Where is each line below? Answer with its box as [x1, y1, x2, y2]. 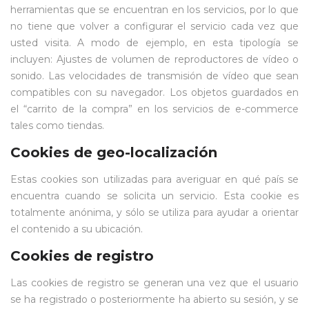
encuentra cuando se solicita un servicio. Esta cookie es [10, 190, 299, 202]
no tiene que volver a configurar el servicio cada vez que [10, 20, 299, 32]
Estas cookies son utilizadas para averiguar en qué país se [10, 173, 299, 186]
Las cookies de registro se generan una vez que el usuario [10, 277, 299, 289]
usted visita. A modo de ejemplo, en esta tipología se [10, 37, 299, 49]
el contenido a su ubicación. [10, 223, 143, 235]
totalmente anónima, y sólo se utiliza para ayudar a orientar [10, 206, 299, 219]
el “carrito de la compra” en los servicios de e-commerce [10, 103, 299, 115]
